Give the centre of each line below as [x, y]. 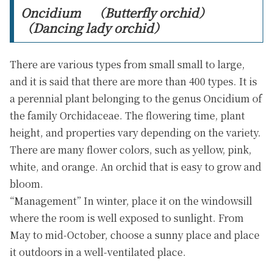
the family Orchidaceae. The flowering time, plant [127, 116]
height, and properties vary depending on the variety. [135, 133]
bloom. [27, 184]
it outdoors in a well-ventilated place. [98, 252]
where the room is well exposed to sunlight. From [127, 218]
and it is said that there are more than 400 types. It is [133, 82]
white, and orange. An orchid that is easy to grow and [136, 167]
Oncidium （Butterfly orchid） [115, 12]
